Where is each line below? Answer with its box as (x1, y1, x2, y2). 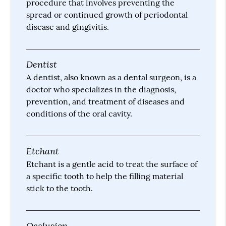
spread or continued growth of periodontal (26, 9, 188, 20)
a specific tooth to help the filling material (26, 171, 184, 181)
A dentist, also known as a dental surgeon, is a (26, 72, 197, 82)
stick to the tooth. (26, 183, 93, 193)
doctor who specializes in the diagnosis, (26, 84, 177, 94)
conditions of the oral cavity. (26, 108, 133, 119)
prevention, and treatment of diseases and (26, 96, 185, 106)
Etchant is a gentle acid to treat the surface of (26, 158, 198, 169)
